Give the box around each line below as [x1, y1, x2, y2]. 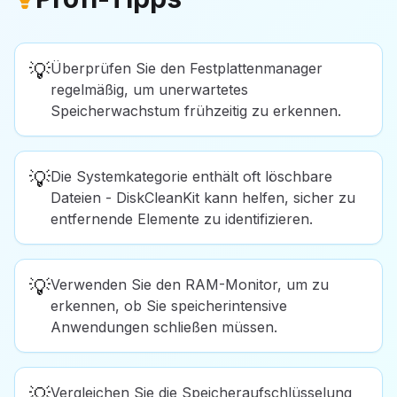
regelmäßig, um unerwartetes [51, 81, 248, 99]
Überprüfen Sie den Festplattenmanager [51, 59, 323, 78]
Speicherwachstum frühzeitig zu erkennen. [51, 102, 341, 121]
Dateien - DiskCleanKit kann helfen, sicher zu [51, 189, 355, 207]
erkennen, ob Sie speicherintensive [51, 297, 287, 315]
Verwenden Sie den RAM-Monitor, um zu [51, 276, 329, 294]
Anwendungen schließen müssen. [51, 318, 277, 337]
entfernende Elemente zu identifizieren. [51, 210, 313, 229]
